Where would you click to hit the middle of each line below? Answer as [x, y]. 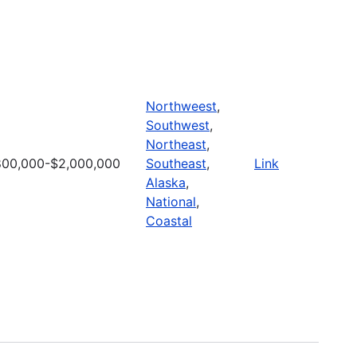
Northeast [176, 144]
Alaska [166, 182]
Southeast [176, 163]
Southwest [178, 125]
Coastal [169, 220]
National [171, 201]
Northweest [181, 106]
